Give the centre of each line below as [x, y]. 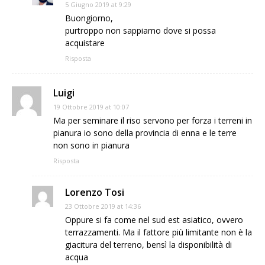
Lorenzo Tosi [95, 192]
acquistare [85, 43]
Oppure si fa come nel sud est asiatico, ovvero [154, 219]
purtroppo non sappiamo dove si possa [140, 30]
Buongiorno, [89, 18]
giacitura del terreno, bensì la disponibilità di [148, 244]
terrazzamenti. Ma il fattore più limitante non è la [159, 232]
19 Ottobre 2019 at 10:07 [91, 106]
